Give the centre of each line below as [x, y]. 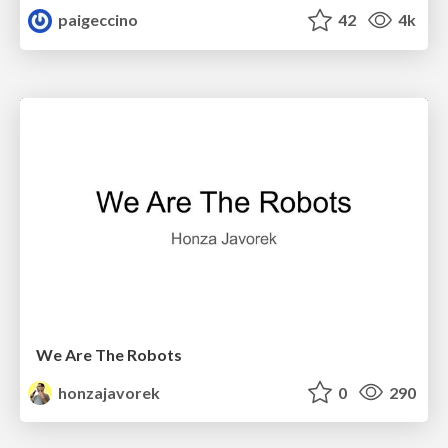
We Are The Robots [109, 354]
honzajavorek [108, 392]
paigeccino [97, 20]
